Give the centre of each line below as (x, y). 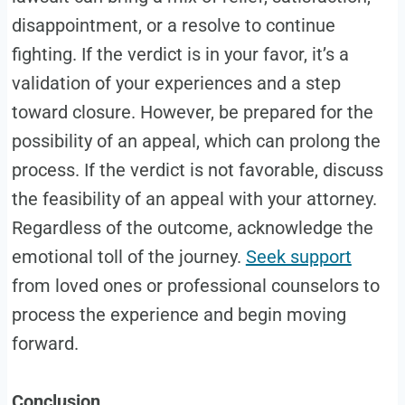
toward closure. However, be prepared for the (192, 112)
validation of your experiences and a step (176, 83)
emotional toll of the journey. (128, 257)
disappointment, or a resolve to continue (173, 25)
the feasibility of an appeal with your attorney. (194, 199)
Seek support (298, 257)
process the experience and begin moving (179, 315)
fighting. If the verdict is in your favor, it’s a (180, 54)
